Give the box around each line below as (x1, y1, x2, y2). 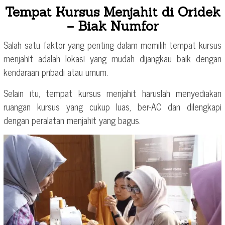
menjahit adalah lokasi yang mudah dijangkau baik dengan (4, 51, 221, 66)
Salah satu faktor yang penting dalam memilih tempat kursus (4, 37, 221, 53)
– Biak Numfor (66, 18, 159, 35)
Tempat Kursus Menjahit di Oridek (5, 4, 220, 21)
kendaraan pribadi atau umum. (4, 64, 108, 80)
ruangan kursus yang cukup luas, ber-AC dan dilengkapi (4, 99, 221, 115)
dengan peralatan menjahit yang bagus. (4, 113, 141, 128)
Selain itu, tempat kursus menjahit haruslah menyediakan (4, 85, 221, 101)
